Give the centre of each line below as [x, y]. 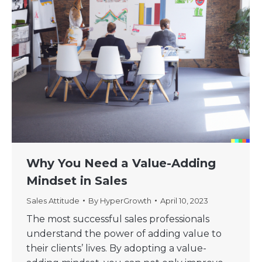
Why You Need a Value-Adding [121, 163]
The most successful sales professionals [118, 219]
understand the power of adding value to [124, 234]
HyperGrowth [126, 201]
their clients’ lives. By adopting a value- [116, 248]
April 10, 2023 [184, 201]
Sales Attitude [53, 201]
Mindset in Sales [77, 181]
